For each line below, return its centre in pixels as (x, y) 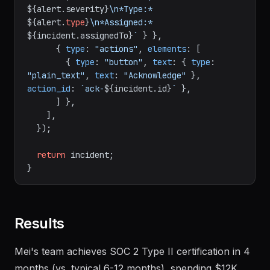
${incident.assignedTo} (80, 36)
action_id (49, 89)
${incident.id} (138, 89)
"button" (124, 62)
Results (39, 223)
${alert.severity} (68, 9)
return (51, 155)
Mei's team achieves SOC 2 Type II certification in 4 (132, 251)
